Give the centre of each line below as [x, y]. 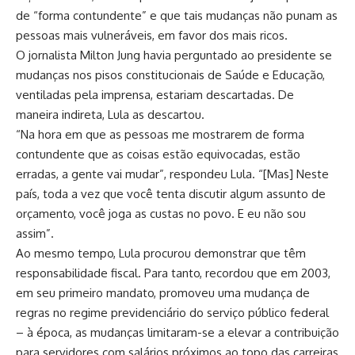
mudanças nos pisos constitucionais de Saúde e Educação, [170, 74]
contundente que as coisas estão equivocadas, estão [158, 154]
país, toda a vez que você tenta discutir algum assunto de [171, 193]
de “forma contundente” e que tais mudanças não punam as [177, 15]
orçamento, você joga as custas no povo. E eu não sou [161, 213]
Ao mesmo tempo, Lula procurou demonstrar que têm [161, 253]
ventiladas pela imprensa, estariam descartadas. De [155, 94]
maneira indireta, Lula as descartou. [110, 114]
